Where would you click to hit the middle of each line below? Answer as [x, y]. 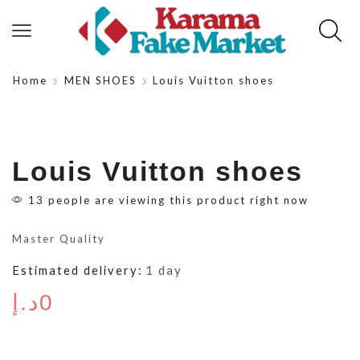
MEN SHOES [100, 80]
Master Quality [59, 238]
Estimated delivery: [78, 270]
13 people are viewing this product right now [166, 200]
